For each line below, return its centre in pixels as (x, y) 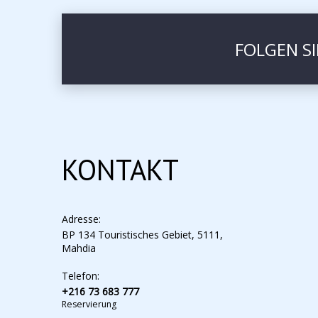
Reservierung (89, 304)
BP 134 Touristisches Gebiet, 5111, (142, 235)
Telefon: (81, 276)
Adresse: (81, 219)
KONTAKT (120, 170)
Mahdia (79, 248)
